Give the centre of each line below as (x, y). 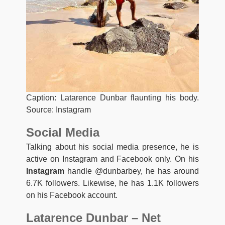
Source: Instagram (59, 109)
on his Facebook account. (72, 195)
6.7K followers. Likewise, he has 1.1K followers (113, 183)
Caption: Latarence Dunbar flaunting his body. (113, 97)
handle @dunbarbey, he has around (132, 171)
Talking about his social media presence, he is (113, 147)
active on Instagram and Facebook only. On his (113, 159)
